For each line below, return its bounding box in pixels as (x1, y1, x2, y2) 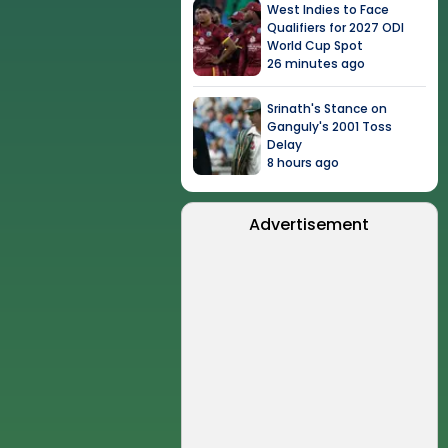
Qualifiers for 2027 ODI (267, 19, 405, 36)
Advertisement (249, 213, 370, 236)
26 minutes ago (267, 55, 366, 72)
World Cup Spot (267, 37, 364, 54)
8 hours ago (267, 154, 340, 171)
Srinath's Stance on (267, 100, 388, 117)
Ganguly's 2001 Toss (267, 118, 393, 135)
